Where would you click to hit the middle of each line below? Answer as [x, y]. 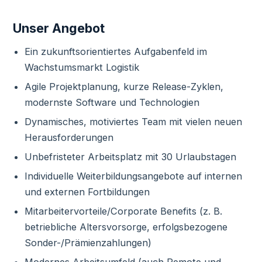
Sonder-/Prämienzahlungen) [88, 243]
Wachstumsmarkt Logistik [82, 67]
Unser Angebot [59, 28]
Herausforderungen [69, 137]
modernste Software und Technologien [112, 102]
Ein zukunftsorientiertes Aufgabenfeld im [116, 51]
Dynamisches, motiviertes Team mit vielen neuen [133, 122]
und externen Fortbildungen [87, 192]
